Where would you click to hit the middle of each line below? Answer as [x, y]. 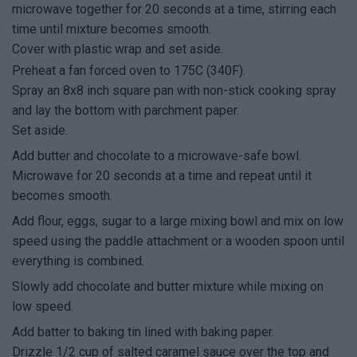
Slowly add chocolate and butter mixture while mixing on [168, 287]
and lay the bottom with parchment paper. [126, 111]
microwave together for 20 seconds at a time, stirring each [174, 10]
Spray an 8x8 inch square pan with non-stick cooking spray [174, 91]
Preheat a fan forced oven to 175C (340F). [129, 71]
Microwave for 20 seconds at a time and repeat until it [162, 176]
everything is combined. [78, 261]
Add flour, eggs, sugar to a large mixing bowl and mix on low [178, 222]
